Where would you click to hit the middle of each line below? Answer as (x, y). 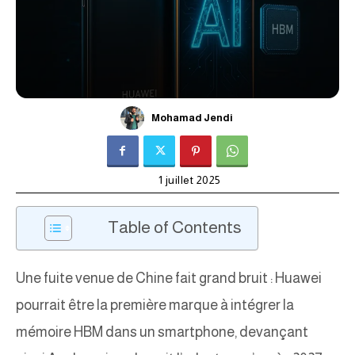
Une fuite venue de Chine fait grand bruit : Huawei (169, 279)
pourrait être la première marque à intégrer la (155, 305)
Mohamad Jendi (192, 117)
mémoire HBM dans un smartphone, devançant (162, 332)
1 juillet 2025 (189, 180)
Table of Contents (175, 227)
